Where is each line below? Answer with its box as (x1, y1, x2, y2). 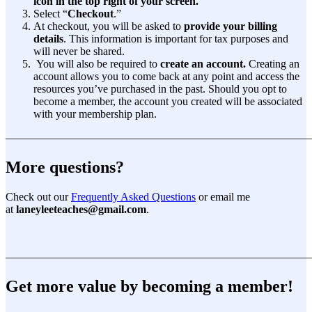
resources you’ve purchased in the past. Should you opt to (33, 83, 287, 95)
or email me (196, 191, 250, 203)
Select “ (33, 8, 68, 20)
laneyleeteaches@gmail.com (16, 203, 146, 216)
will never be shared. (33, 45, 125, 58)
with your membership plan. (33, 108, 157, 120)
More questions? (6, 158, 124, 177)
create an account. (157, 58, 246, 70)
